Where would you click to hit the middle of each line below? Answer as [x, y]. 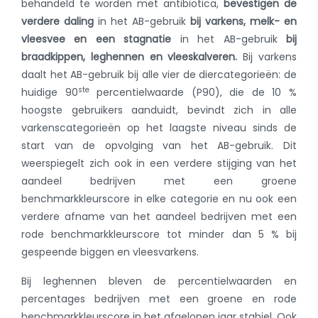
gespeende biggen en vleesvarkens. [110, 252]
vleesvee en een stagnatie [97, 39]
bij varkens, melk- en [243, 21]
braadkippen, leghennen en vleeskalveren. [130, 57]
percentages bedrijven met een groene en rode [159, 299]
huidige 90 [50, 92]
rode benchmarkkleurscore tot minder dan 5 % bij [159, 234]
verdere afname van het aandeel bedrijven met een [159, 216]
